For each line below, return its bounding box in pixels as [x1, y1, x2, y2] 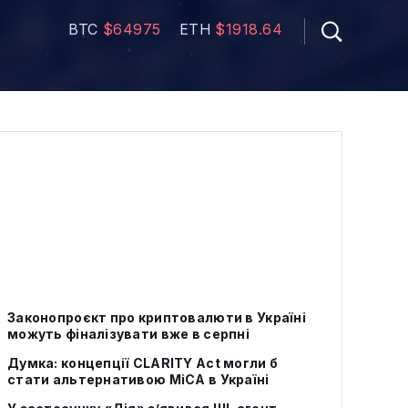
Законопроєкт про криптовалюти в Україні [7, 310, 306, 325]
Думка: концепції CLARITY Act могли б [7, 355, 279, 371]
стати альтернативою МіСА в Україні [7, 372, 270, 387]
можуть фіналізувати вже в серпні [7, 326, 250, 342]
